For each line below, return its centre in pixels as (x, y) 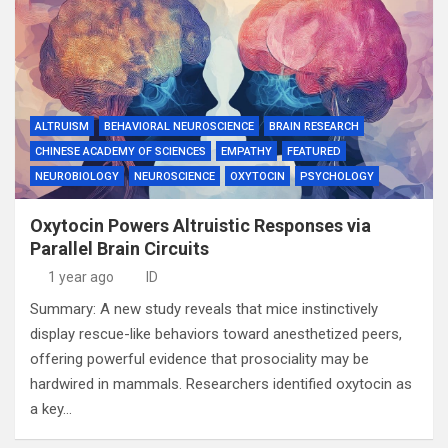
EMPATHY (246, 151)
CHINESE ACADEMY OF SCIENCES (120, 151)
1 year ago (80, 277)
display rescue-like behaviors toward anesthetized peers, (216, 334)
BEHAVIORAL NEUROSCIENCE (179, 126)
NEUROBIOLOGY (77, 176)
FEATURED (314, 151)
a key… (51, 409)
